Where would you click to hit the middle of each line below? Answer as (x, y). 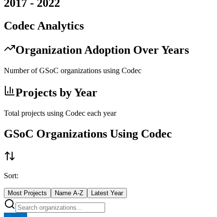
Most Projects (27, 193)
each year (101, 113)
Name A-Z (69, 193)
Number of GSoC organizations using (63, 70)
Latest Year (107, 193)
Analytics (59, 26)
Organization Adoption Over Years (102, 50)
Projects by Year (56, 92)
